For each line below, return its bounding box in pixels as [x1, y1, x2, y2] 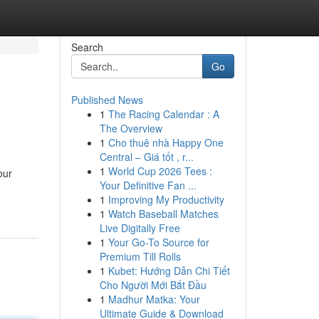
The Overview [99, 121, 162, 135]
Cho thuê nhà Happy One [108, 135, 224, 150]
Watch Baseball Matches [108, 206, 219, 221]
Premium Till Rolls [99, 249, 181, 263]
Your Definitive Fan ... [99, 178, 197, 192]
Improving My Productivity [108, 192, 224, 206]
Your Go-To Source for [108, 235, 209, 249]
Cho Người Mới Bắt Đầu [99, 278, 206, 292]
